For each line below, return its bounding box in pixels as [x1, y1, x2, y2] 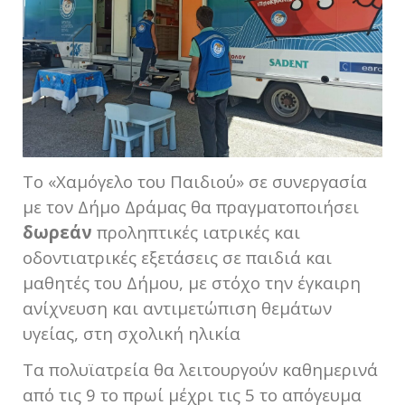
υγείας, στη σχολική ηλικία [23, 322, 240, 345]
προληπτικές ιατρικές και [92, 221, 300, 244]
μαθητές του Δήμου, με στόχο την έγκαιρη [23, 271, 361, 295]
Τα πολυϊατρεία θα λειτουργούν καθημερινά [23, 358, 378, 381]
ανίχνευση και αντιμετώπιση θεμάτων [23, 297, 332, 320]
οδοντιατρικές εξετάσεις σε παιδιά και [23, 246, 332, 269]
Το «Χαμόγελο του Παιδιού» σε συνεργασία [23, 170, 367, 193]
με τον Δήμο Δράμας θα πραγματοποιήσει [23, 195, 359, 219]
